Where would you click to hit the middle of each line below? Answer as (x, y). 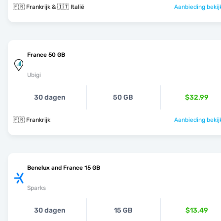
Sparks (37, 188)
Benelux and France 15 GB (64, 168)
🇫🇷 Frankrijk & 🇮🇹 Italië (49, 7)
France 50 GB (46, 55)
